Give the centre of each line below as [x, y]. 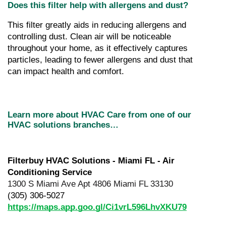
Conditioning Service [50, 173]
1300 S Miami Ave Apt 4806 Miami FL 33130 [90, 184]
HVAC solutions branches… [63, 125]
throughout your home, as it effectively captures [98, 48]
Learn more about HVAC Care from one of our [99, 115]
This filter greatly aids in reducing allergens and [97, 25]
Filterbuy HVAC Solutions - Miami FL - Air [91, 161]
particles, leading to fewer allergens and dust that [100, 60]
